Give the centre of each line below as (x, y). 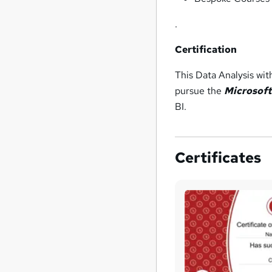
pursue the (200, 91)
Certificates (218, 158)
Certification (206, 50)
